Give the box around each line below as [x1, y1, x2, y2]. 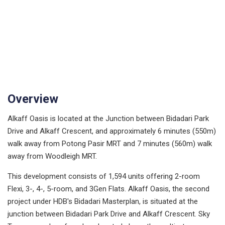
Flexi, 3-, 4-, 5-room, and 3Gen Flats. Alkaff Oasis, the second [8, 184, 209, 193]
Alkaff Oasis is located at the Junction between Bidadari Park [8, 114, 209, 123]
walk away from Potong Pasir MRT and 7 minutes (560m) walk [8, 139, 212, 148]
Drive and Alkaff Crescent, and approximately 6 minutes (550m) [8, 126, 216, 136]
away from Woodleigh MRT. [8, 151, 97, 161]
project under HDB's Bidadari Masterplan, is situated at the [8, 196, 198, 206]
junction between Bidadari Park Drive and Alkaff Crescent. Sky [8, 209, 210, 218]
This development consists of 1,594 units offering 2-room [8, 171, 200, 181]
